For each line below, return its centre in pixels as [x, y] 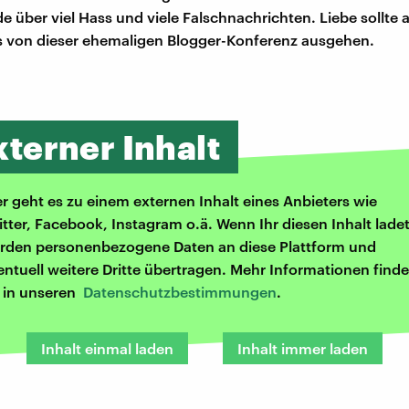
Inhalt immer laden [303, 349]
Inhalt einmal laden [107, 349]
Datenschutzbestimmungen [180, 292]
